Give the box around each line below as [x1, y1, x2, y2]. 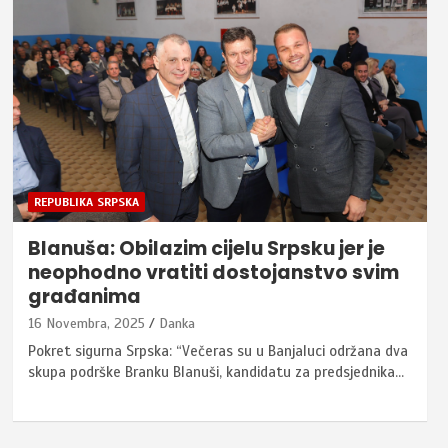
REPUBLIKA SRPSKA [33, 194, 139, 209]
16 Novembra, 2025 [27, 314, 145, 332]
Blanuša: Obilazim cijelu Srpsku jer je [27, 234, 385, 262]
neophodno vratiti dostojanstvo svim [27, 258, 399, 286]
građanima [27, 282, 141, 310]
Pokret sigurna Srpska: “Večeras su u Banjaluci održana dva [27, 341, 408, 360]
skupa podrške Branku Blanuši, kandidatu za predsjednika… [27, 362, 404, 381]
